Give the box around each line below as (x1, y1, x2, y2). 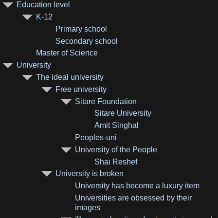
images (75, 203, 101, 212)
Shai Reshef (94, 157, 138, 166)
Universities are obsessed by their (75, 193, 192, 202)
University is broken (55, 169, 124, 178)
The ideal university (36, 73, 104, 81)
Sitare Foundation (75, 97, 137, 106)
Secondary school (55, 36, 118, 45)
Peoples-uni (75, 133, 117, 142)
